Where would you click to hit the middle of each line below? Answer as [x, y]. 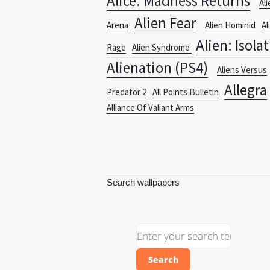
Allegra [246, 90]
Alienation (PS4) [157, 67]
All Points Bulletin [185, 92]
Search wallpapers [143, 182]
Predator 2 [127, 92]
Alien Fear [165, 23]
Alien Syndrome [162, 47]
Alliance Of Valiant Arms [150, 108]
